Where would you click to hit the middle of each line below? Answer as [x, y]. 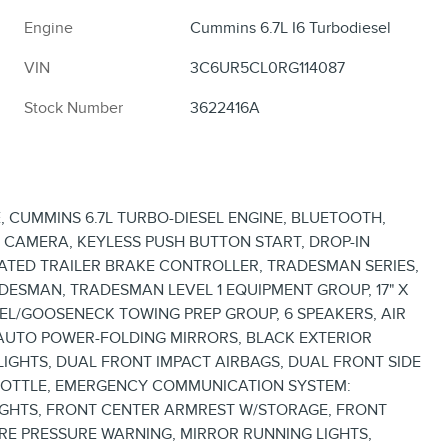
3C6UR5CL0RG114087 [268, 68]
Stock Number [73, 108]
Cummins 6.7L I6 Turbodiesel [291, 28]
